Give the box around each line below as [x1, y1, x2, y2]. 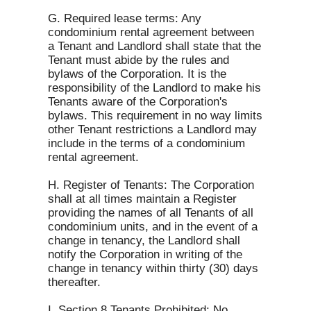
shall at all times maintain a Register [48, 192, 237, 205]
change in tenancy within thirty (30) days [48, 262, 258, 275]
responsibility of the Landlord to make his [48, 81, 261, 94]
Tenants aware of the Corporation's [48, 95, 228, 108]
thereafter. [48, 276, 104, 289]
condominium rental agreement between [48, 26, 254, 39]
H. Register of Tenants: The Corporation [48, 178, 254, 192]
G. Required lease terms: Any [48, 12, 201, 25]
